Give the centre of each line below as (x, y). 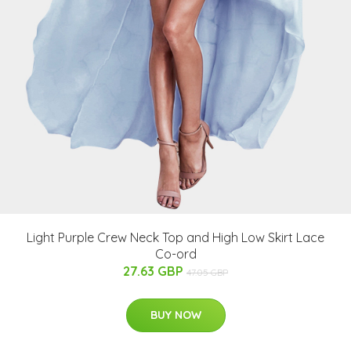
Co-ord (175, 254)
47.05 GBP (207, 273)
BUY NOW (175, 315)
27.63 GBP (155, 271)
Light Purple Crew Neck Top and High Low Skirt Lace (175, 238)
